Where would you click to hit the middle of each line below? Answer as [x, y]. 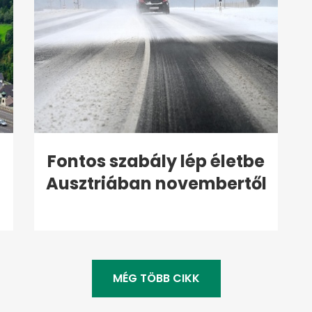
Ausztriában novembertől [156, 184]
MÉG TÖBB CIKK [156, 279]
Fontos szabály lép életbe [156, 162]
